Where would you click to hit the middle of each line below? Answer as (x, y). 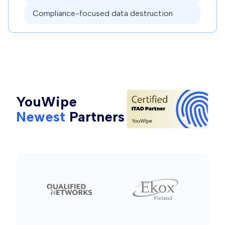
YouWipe (46, 101)
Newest (41, 116)
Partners (97, 116)
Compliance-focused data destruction (103, 13)
